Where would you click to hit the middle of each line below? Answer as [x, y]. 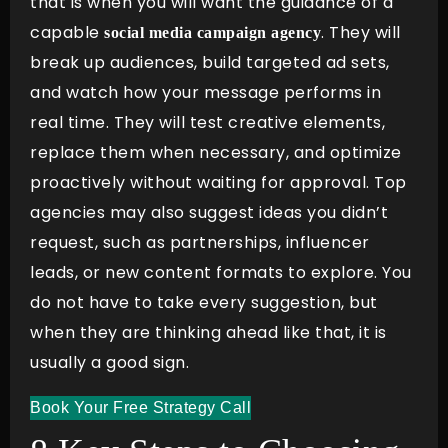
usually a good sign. [116, 363]
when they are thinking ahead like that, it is [208, 333]
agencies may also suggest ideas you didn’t [209, 213]
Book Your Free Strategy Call [140, 407]
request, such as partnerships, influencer [200, 243]
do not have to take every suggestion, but [204, 303]
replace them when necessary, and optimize [216, 153]
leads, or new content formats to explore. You [221, 273]
